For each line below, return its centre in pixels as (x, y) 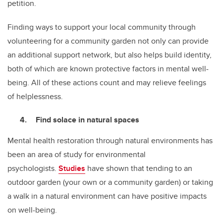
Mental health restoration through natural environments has (110, 141)
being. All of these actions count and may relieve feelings (107, 83)
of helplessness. (35, 97)
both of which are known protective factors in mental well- (108, 69)
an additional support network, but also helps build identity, (110, 55)
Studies (72, 168)
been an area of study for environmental (77, 155)
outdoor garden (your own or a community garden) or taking (110, 182)
